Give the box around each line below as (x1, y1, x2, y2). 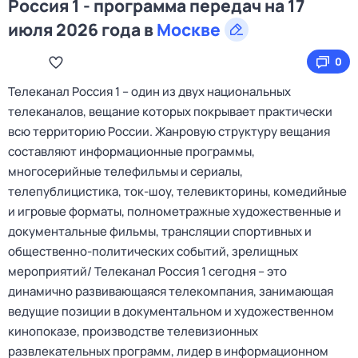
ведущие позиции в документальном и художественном (8, 303, 334, 320)
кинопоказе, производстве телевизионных (8, 323, 258, 340)
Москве (157, 18, 221, 41)
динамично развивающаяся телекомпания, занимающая (8, 283, 333, 300)
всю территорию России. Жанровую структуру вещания (8, 123, 330, 140)
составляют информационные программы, (8, 143, 255, 160)
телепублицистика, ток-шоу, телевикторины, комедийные (8, 183, 347, 200)
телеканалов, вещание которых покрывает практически (8, 103, 332, 120)
